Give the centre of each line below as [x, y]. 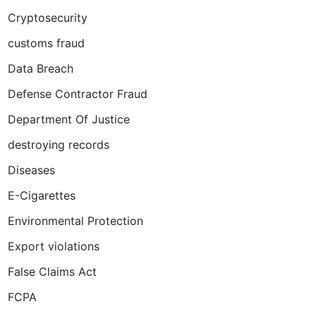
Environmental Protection [75, 221]
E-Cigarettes [42, 195]
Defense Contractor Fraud [78, 94]
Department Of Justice [69, 119]
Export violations [54, 246]
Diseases [31, 170]
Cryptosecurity [48, 18]
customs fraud [46, 43]
